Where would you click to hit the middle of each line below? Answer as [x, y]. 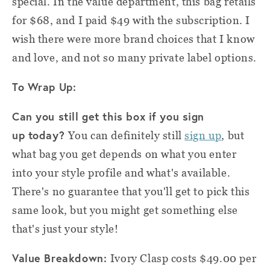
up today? [40, 135]
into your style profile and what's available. [121, 172]
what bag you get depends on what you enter [124, 154]
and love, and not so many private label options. [134, 57]
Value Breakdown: [61, 258]
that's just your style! [65, 228]
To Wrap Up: [44, 86]
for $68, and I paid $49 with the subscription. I [131, 20]
